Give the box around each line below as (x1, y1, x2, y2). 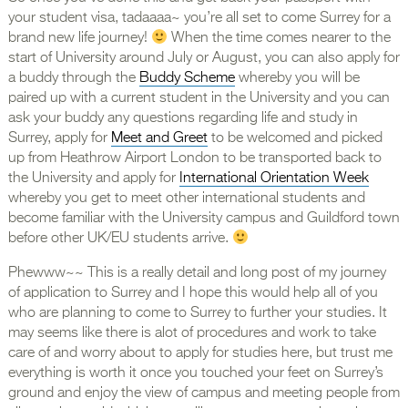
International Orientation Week (178, 171, 369, 187)
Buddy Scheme (138, 71, 235, 87)
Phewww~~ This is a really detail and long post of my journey (7, 266, 386, 281)
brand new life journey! (7, 31, 151, 46)
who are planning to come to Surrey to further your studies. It (7, 306, 387, 321)
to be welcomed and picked (207, 131, 382, 147)
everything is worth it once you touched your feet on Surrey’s (7, 366, 383, 382)
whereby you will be (234, 71, 360, 87)
